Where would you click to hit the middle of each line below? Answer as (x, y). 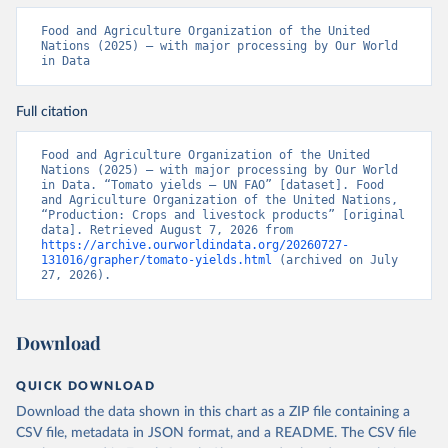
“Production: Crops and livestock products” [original (223, 215)
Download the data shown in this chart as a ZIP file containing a (213, 412)
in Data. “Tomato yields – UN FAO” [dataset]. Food (212, 185)
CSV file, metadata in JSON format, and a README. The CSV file (216, 433)
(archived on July (335, 260)
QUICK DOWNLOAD (86, 386)
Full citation (52, 112)
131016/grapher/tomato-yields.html (156, 260)
